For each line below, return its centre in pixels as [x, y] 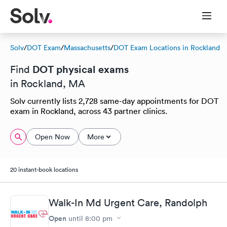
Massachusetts [87, 48]
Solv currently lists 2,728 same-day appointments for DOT [114, 101]
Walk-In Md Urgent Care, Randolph [128, 202]
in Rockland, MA [48, 84]
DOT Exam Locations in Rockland [167, 48]
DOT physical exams [81, 69]
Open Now [52, 137]
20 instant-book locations [44, 169]
